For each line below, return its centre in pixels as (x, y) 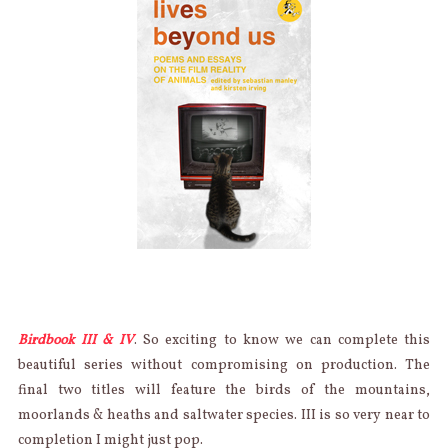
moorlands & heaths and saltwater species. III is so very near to (224, 415)
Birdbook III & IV (75, 340)
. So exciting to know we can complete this (282, 340)
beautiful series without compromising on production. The (224, 365)
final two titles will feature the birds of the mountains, (224, 390)
